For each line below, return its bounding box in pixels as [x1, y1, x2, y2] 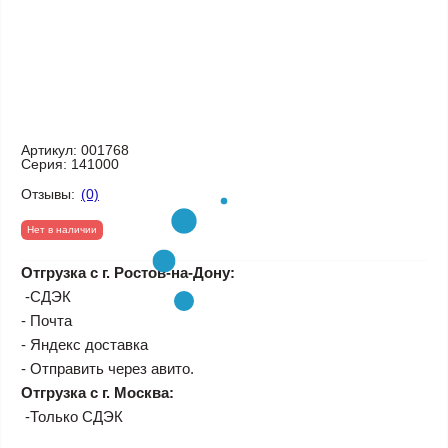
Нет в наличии [27, 224, 97, 235]
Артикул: [21, 142, 77, 158]
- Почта [21, 312, 72, 329]
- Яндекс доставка [21, 336, 148, 353]
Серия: [21, 156, 67, 172]
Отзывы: [21, 185, 75, 202]
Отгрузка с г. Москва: [21, 384, 174, 401]
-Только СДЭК [21, 408, 123, 425]
